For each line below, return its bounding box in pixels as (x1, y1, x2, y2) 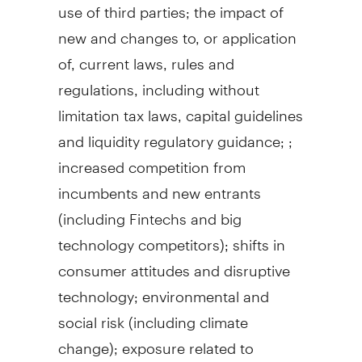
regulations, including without (57, 66, 259, 99)
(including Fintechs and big (57, 196, 242, 228)
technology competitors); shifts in (57, 221, 285, 254)
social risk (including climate (57, 299, 248, 331)
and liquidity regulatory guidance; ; (57, 118, 293, 150)
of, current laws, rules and (57, 40, 234, 73)
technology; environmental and (57, 273, 269, 305)
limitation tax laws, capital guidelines (57, 92, 303, 124)
